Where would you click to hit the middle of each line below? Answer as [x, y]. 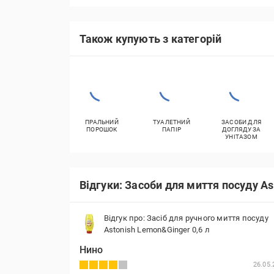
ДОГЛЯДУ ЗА [241, 129]
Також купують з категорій [150, 39]
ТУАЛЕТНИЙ [172, 122]
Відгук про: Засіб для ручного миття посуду [186, 218]
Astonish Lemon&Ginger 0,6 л [157, 230]
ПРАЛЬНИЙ [102, 122]
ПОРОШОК [102, 129]
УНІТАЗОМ [241, 137]
